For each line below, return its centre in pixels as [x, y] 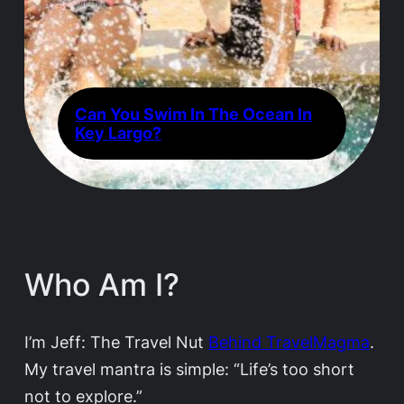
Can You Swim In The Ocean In [194, 113]
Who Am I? [102, 284]
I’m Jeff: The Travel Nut [116, 341]
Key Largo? [119, 132]
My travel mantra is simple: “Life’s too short [189, 368]
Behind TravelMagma [289, 341]
